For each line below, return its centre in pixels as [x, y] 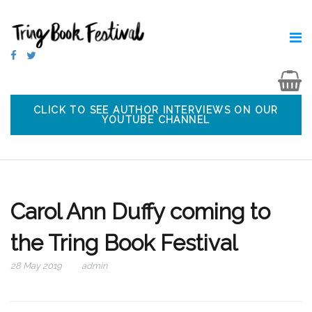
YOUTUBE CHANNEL [156, 119]
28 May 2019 [37, 266]
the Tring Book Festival [124, 243]
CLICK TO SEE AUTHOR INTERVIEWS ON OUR [156, 110]
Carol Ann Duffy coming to [140, 212]
